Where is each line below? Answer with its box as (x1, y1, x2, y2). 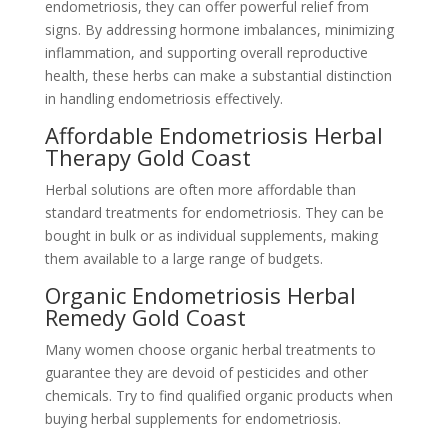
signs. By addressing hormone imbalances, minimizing (44, 20, 394, 39)
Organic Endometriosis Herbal (44, 280, 356, 310)
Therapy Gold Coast (44, 142, 251, 172)
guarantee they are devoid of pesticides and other (44, 363, 368, 382)
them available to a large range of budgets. (44, 249, 323, 268)
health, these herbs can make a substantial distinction (44, 66, 392, 85)
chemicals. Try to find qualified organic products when (44, 386, 393, 405)
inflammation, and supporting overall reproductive (44, 43, 368, 62)
